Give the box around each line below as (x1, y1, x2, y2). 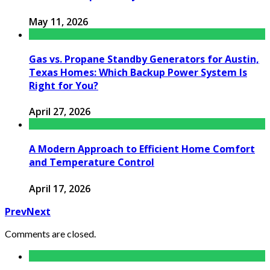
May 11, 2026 (29, 14, 88, 28)
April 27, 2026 (29, 105, 90, 119)
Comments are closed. (5, 227, 96, 239)
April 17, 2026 (29, 181, 90, 195)
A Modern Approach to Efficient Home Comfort (29, 142, 255, 156)
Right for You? (29, 78, 98, 92)
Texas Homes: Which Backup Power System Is (29, 65, 247, 79)
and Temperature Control (29, 155, 154, 169)
